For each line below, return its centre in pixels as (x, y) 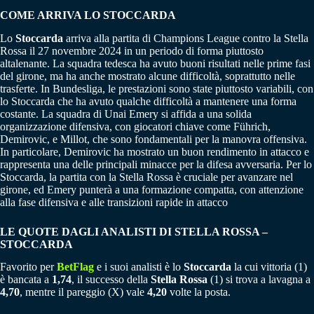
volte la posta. (200, 292)
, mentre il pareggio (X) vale (83, 292)
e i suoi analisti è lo (140, 267)
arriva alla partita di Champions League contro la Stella (186, 38)
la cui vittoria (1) (271, 267)
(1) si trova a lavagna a (260, 280)
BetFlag (75, 267)
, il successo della (111, 280)
